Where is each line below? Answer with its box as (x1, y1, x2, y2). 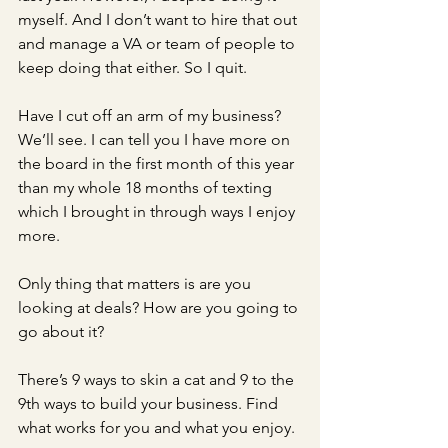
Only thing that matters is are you (18, 274, 255, 293)
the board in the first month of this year (18, 154, 298, 173)
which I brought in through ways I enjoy (18, 202, 299, 221)
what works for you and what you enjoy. (18, 418, 299, 437)
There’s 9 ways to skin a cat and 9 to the (18, 370, 298, 389)
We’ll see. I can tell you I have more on (18, 130, 294, 149)
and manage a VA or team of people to (18, 34, 299, 53)
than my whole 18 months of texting (18, 178, 276, 197)
